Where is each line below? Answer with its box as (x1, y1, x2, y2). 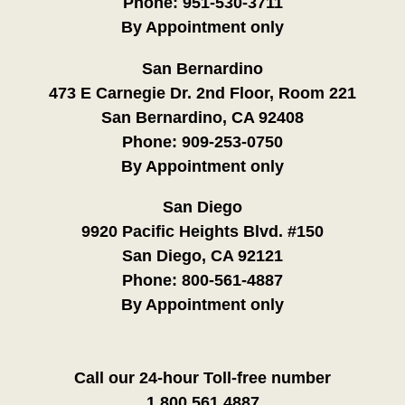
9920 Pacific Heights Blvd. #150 (81, 221, 324, 240)
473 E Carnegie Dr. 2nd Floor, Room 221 (49, 83, 356, 102)
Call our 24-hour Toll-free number (74, 368, 331, 387)
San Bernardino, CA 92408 (101, 108, 304, 127)
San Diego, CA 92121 (122, 246, 283, 265)
